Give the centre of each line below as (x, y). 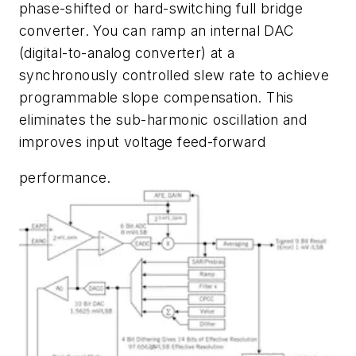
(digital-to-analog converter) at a (127, 52)
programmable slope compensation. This (157, 97)
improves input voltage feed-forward (142, 141)
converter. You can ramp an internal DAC (157, 30)
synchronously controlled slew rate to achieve (174, 75)
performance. (65, 178)
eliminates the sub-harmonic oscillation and (163, 119)
